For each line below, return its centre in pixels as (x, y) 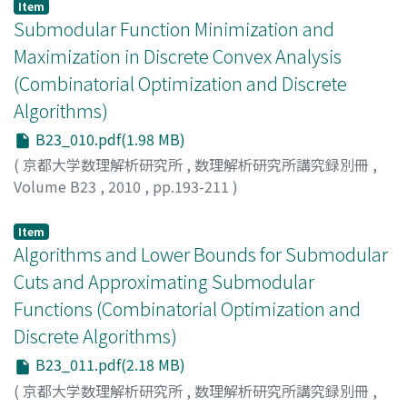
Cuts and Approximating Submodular (164, 282)
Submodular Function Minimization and (174, 28)
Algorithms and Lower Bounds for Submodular (201, 254)
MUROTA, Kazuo (69, 208)
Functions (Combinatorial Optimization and (187, 309)
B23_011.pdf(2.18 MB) (109, 365)
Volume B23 (57, 187)
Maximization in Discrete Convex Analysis (178, 55)
